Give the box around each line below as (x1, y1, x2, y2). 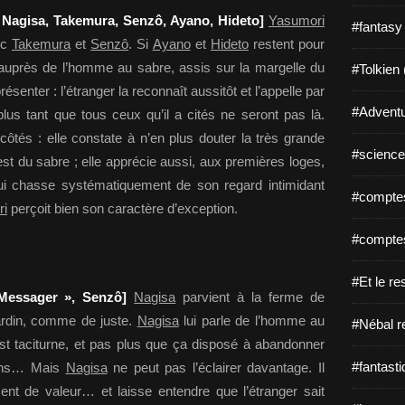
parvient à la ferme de (175, 289, 325, 305)
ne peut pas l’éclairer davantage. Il (107, 360, 325, 375)
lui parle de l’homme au (178, 313, 325, 328)
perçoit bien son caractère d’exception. (7, 201, 238, 216)
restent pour (248, 36, 325, 52)
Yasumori (268, 13, 325, 28)
